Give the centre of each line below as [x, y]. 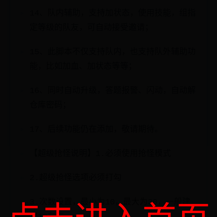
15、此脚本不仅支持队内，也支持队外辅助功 [113, 52]
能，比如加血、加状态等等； [83, 67]
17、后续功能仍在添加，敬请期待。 [96, 130]
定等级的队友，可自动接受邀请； [91, 28]
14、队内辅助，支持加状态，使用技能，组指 [113, 13]
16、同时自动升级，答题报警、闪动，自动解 [113, 91]
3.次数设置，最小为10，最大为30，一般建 [110, 202]
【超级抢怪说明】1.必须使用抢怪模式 [100, 154]
